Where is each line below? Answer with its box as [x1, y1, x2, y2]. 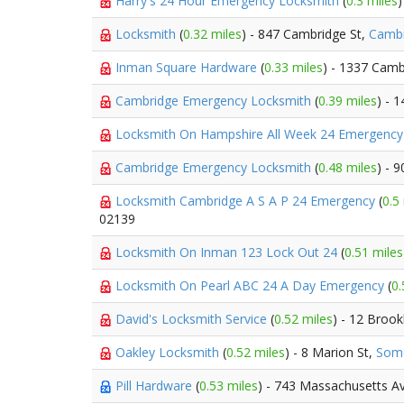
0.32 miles [183, 25, 242, 42]
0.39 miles [318, 92, 377, 109]
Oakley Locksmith [115, 344, 223, 361]
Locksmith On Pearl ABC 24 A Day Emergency [115, 277, 388, 294]
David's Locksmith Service [115, 310, 271, 327]
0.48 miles [318, 159, 377, 176]
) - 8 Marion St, [285, 344, 376, 361]
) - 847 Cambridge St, [242, 25, 369, 42]
